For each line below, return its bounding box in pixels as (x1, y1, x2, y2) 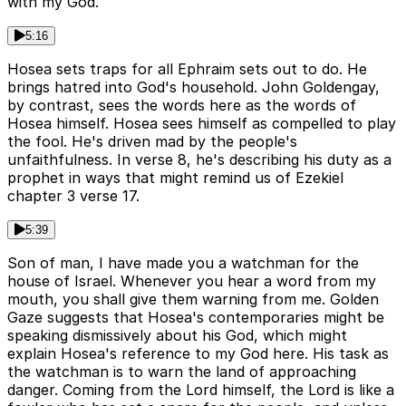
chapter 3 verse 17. (7, 187, 140, 206)
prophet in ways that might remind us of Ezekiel (7, 169, 343, 188)
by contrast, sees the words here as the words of (7, 96, 356, 115)
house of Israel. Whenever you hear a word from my (7, 272, 376, 291)
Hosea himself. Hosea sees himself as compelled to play (7, 114, 396, 133)
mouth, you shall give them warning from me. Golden (7, 290, 379, 309)
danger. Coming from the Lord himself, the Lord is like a (7, 381, 394, 400)
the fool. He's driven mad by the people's (7, 132, 297, 151)
